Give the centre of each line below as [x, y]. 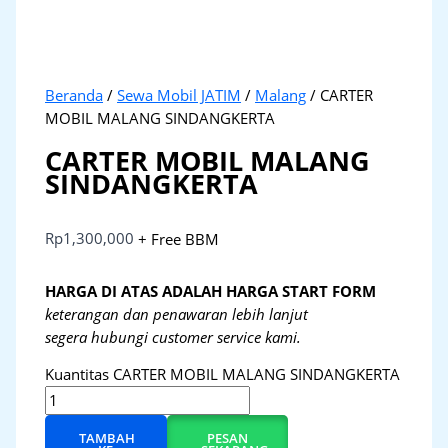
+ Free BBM [179, 238]
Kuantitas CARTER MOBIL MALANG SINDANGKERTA [223, 374]
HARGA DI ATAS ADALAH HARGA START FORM [211, 290]
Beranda [74, 95]
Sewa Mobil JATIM [179, 95]
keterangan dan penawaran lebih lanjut [179, 313]
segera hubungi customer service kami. [173, 336]
